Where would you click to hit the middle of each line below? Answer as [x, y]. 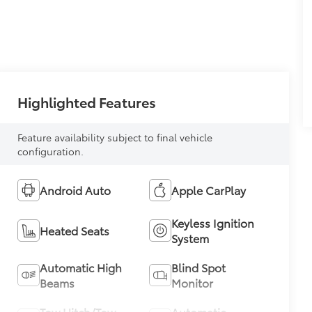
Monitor [192, 282]
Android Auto [76, 189]
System [190, 237]
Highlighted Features [87, 101]
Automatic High [81, 267]
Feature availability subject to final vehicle [115, 137]
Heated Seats [75, 230]
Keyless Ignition [212, 222]
